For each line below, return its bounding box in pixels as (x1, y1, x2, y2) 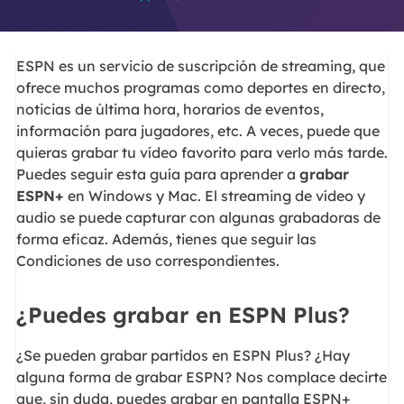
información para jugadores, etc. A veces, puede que (15, 122, 380, 141)
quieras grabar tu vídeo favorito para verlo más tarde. (15, 143, 388, 162)
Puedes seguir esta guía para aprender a (15, 165, 299, 184)
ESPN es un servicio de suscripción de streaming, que (15, 57, 385, 76)
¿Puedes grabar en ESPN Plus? (15, 300, 350, 328)
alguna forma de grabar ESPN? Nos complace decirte (15, 367, 387, 386)
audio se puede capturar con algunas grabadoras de (15, 208, 381, 227)
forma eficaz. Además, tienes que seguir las (15, 230, 317, 249)
